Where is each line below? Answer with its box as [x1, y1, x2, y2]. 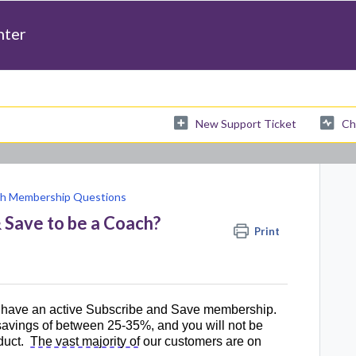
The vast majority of [30, 334, 140, 348]
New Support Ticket [195, 116, 296, 130]
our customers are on [140, 334, 261, 348]
